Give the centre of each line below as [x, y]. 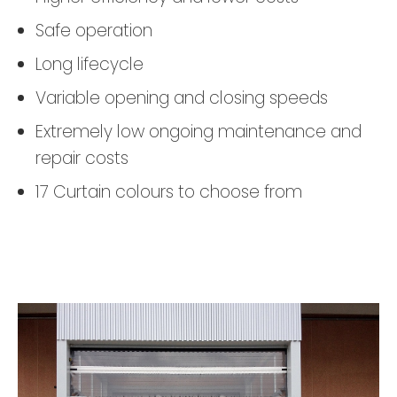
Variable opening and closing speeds [182, 98]
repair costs [82, 159]
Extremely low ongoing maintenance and [198, 132]
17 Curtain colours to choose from [169, 192]
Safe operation [94, 31]
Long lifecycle [90, 65]
